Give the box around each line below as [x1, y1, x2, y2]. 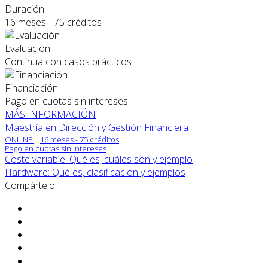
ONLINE [5, 133, 34, 145]
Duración [5, 2, 44, 16]
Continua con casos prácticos [5, 54, 132, 68]
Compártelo [5, 178, 55, 192]
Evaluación [5, 41, 50, 55]
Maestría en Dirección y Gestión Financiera [5, 120, 188, 134]
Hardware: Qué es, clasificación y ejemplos [5, 165, 185, 179]
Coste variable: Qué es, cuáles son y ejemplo [5, 152, 193, 166]
